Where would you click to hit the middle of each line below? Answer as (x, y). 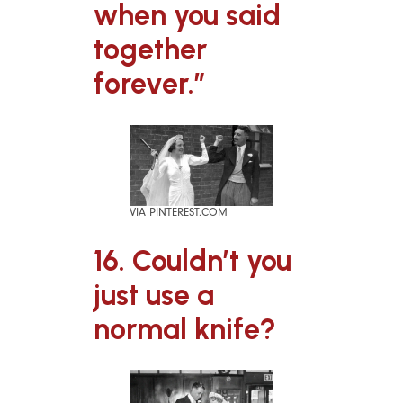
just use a (154, 295)
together (150, 50)
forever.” (150, 84)
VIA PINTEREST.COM (179, 213)
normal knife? (185, 329)
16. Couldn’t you (193, 260)
